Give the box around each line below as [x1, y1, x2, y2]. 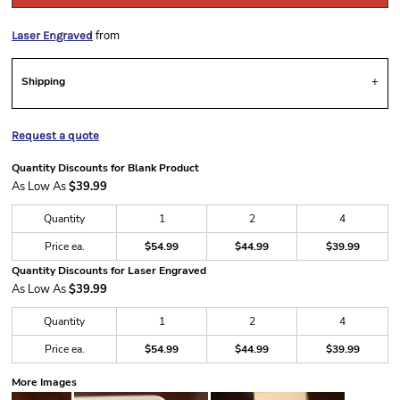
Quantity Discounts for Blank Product [12, 161, 199, 175]
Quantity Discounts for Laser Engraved [12, 263, 206, 278]
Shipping [21, 74, 65, 88]
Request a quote [12, 129, 99, 142]
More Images [12, 375, 77, 389]
